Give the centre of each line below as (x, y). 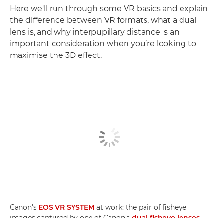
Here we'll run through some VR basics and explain (109, 9)
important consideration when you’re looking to (103, 44)
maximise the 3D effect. (56, 55)
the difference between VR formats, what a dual (103, 20)
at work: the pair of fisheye (140, 207)
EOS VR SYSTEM (66, 207)
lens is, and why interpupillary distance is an (95, 32)
